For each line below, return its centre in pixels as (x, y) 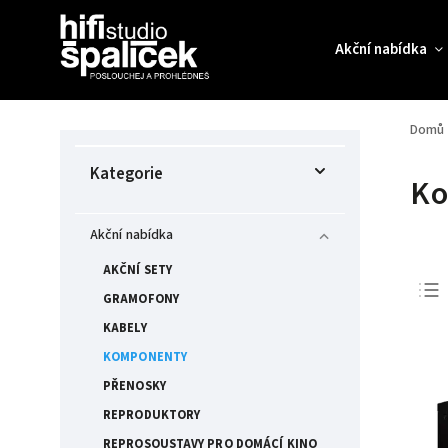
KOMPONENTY (145, 357)
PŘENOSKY (134, 386)
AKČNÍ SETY (137, 270)
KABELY (125, 328)
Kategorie (126, 174)
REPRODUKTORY (152, 415)
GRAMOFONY (141, 299)
